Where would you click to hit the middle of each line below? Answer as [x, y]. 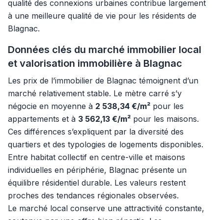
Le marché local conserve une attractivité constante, [106, 208]
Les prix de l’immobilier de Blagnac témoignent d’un [103, 81]
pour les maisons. [165, 119]
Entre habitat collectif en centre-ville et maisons [96, 157]
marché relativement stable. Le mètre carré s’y [95, 93]
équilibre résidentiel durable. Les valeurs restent [97, 183]
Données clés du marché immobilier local [105, 50]
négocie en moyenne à [52, 106]
